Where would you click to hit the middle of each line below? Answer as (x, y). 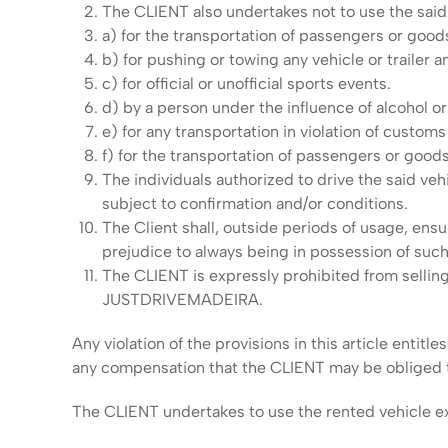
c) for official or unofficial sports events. (246, 83)
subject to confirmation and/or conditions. (255, 203)
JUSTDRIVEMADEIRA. (182, 299)
